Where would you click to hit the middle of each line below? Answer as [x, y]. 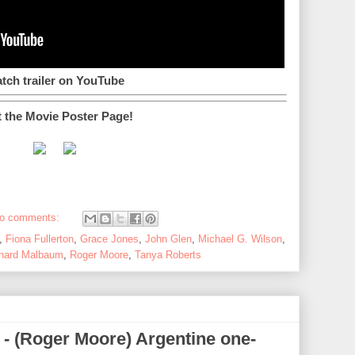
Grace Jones [109, 239]
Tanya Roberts [168, 254]
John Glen [168, 239]
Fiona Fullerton [40, 239]
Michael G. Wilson [240, 239]
